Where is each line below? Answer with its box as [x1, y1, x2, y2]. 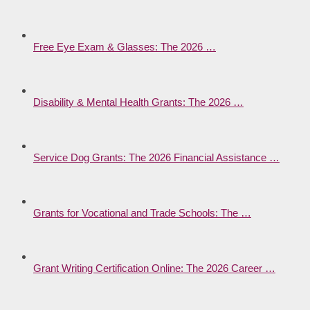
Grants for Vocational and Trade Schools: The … [33, 207, 251, 219]
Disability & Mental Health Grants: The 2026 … [33, 96, 244, 109]
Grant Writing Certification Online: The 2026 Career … [33, 262, 275, 275]
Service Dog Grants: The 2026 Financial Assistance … [33, 152, 280, 164]
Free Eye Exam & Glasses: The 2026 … [33, 41, 216, 53]
